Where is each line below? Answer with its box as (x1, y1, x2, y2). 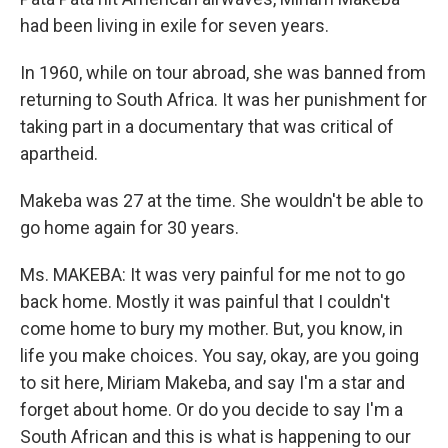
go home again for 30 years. (20, 216, 239, 238)
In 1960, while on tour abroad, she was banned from (20, 61, 426, 83)
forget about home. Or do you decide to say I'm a (20, 398, 403, 420)
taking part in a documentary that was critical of (20, 115, 394, 137)
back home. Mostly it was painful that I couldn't (20, 290, 390, 312)
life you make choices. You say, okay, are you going (20, 344, 419, 366)
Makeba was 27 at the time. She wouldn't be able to (20, 189, 423, 211)
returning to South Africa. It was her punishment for (20, 88, 427, 110)
